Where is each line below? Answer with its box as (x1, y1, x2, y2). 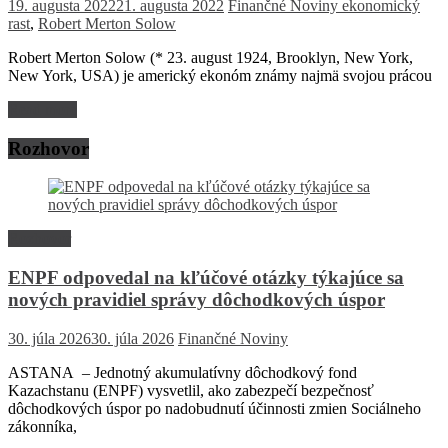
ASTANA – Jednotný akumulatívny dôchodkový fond (8, 363, 361, 381)
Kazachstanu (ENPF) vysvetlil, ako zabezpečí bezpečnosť (8, 381, 374, 399)
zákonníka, (8, 417, 77, 435)
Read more (8, 100, 77, 118)
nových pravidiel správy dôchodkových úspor (8, 289, 385, 311)
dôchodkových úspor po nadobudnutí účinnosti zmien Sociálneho (8, 399, 421, 417)
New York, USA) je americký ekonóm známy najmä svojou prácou (8, 66, 432, 84)
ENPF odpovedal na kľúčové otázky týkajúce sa (8, 267, 404, 289)
